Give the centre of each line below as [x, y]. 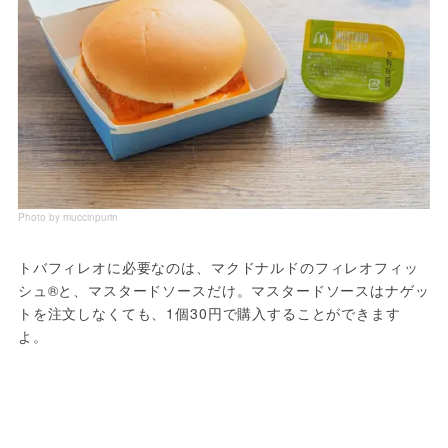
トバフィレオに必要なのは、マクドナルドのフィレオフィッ [218, 267]
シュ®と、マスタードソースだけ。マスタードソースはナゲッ [223, 290]
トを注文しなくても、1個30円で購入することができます [209, 313]
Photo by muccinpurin [67, 217]
